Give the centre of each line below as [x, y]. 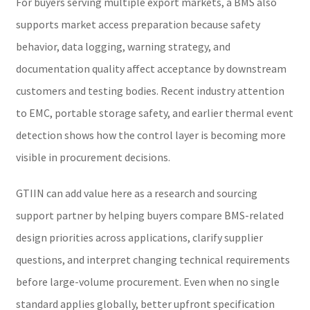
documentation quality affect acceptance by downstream [151, 68]
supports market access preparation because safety [138, 24]
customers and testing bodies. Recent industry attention [150, 90]
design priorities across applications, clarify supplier [139, 237]
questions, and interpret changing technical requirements [153, 259]
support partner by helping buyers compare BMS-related [149, 215]
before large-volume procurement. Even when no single [147, 281]
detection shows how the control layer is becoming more [151, 135]
